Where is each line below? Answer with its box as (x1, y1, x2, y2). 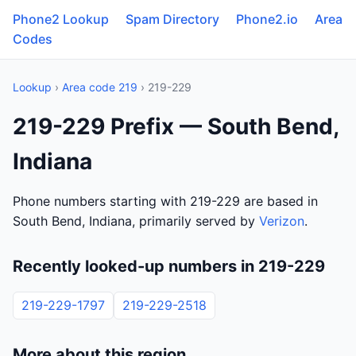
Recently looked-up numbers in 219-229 (13, 257, 325, 276)
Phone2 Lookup (13, 11, 109, 27)
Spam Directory (126, 11, 219, 27)
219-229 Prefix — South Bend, (13, 113, 339, 140)
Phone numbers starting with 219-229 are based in (13, 193, 318, 209)
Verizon (259, 213, 304, 229)
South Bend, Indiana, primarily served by (13, 213, 259, 229)
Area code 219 (62, 80, 137, 94)
